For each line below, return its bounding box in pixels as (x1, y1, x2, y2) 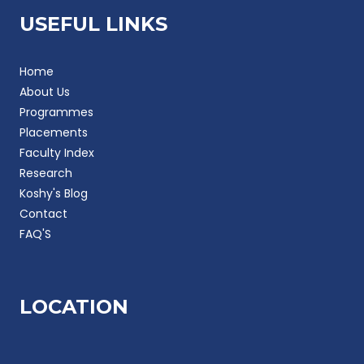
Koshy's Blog (19, 184, 88, 201)
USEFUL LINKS (19, 11, 167, 36)
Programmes (19, 103, 93, 120)
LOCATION (19, 294, 128, 318)
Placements (19, 123, 88, 141)
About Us (19, 83, 70, 100)
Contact (19, 205, 67, 222)
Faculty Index (19, 144, 94, 161)
